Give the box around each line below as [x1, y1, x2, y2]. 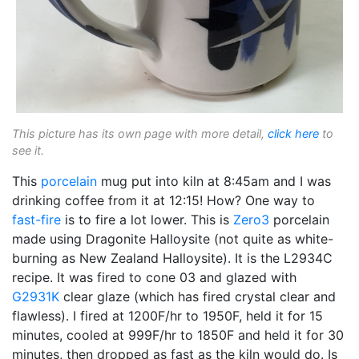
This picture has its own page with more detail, [12, 127, 268, 141]
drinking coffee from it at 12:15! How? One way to [12, 192, 315, 209]
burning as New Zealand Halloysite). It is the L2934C [12, 250, 333, 267]
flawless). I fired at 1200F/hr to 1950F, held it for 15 [12, 308, 323, 325]
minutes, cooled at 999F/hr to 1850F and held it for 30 [12, 327, 344, 344]
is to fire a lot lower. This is [61, 212, 233, 228]
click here [268, 127, 319, 141]
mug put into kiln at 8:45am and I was [97, 173, 331, 190]
